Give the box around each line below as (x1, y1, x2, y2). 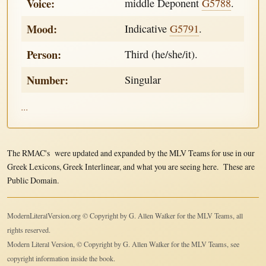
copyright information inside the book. (7, 253, 115, 263)
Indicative (125, 21, 170, 36)
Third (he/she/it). (125, 47, 198, 62)
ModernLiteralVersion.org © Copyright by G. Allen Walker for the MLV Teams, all (7, 210, 243, 220)
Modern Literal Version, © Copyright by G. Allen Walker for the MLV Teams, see (7, 239, 239, 249)
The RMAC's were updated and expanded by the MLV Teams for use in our (7, 147, 255, 159)
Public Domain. (7, 174, 59, 186)
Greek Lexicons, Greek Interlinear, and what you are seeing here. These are (7, 160, 255, 172)
